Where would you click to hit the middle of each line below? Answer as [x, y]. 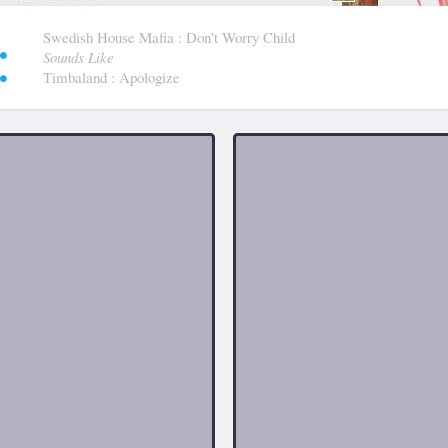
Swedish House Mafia [110, 36]
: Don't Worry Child [236, 36]
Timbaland [76, 76]
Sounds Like [78, 56]
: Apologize [145, 76]
